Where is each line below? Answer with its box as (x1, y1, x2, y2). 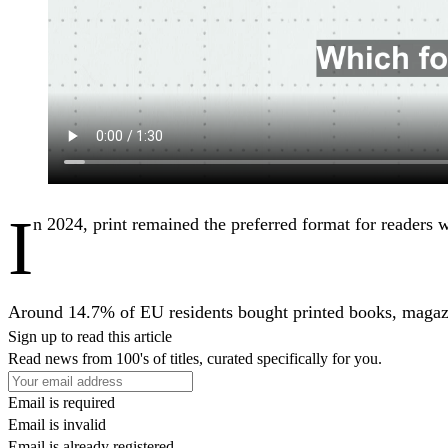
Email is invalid (8, 415, 106, 433)
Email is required (8, 393, 115, 411)
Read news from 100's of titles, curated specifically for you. (8, 349, 382, 367)
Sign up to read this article (8, 327, 172, 345)
